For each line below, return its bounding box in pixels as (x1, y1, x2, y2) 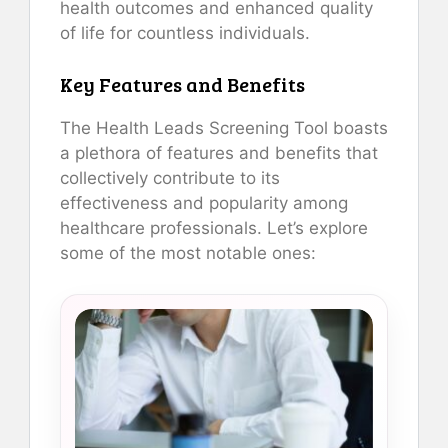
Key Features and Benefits (60, 69, 305, 98)
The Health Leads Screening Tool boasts (60, 117, 388, 138)
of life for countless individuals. (60, 23, 310, 44)
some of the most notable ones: (60, 242, 316, 263)
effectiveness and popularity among (60, 192, 348, 213)
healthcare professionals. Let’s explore (60, 217, 368, 238)
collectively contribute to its (60, 167, 280, 188)
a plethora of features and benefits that (60, 142, 378, 163)
